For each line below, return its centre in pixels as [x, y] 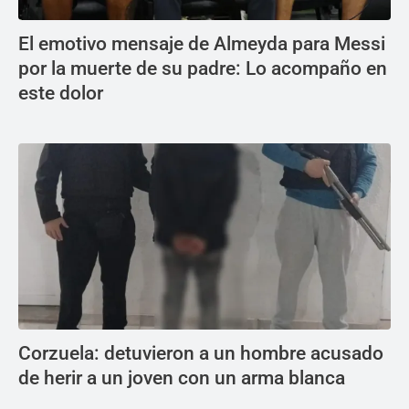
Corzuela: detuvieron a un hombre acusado [201, 353]
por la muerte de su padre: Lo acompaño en [203, 68]
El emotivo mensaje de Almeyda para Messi [202, 44]
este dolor [61, 93]
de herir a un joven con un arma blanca [182, 378]
